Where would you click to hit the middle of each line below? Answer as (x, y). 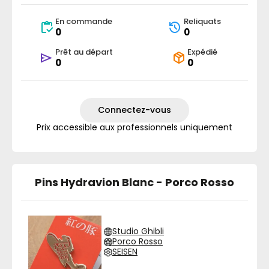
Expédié (202, 52)
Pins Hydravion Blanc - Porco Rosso (134, 182)
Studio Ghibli (138, 231)
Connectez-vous (134, 110)
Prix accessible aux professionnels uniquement (134, 127)
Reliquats (202, 21)
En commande (84, 21)
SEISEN (125, 252)
